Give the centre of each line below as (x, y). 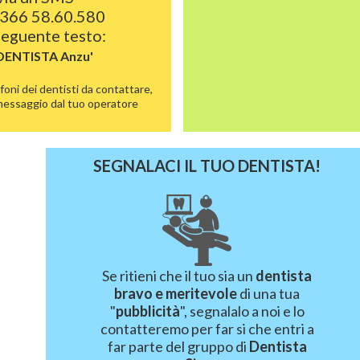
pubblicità (147, 311)
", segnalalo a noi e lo (242, 311)
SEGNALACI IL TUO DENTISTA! (207, 166)
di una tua (269, 293)
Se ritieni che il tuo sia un (179, 276)
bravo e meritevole (176, 293)
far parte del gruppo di (178, 346)
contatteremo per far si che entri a (207, 329)
